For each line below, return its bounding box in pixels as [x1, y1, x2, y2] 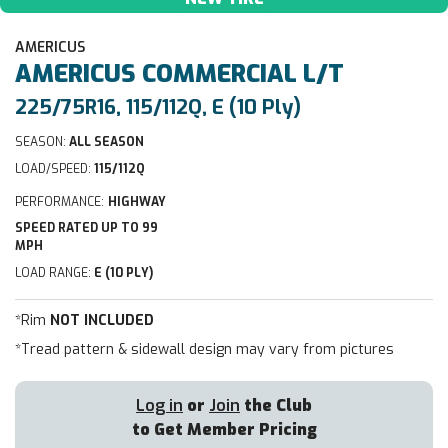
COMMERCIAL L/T [136, 58, 344, 91]
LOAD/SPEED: [15, 161, 94, 178]
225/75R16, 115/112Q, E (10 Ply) [15, 94, 301, 122]
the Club [240, 395, 312, 417]
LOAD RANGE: [15, 265, 94, 282]
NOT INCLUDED [50, 311, 154, 331]
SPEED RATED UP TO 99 [15, 220, 158, 237]
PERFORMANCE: [15, 194, 104, 211]
